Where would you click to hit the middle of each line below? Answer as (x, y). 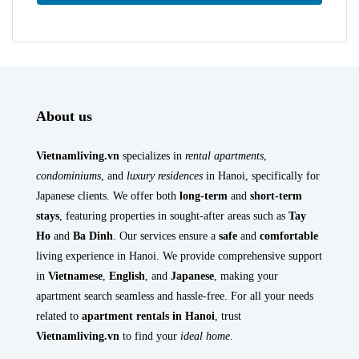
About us (64, 116)
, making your (246, 276)
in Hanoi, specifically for (261, 175)
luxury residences (165, 175)
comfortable (289, 236)
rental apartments (224, 155)
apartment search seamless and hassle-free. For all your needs (175, 296)
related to (59, 316)
